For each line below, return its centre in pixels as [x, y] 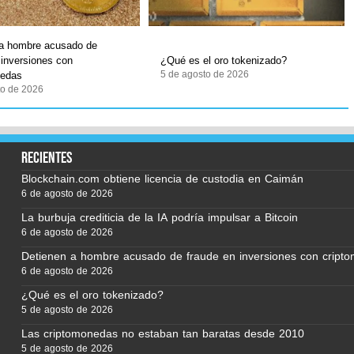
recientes [46, 158]
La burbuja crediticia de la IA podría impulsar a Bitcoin [159, 217]
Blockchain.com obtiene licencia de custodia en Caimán [162, 179]
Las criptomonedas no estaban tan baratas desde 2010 [162, 333]
